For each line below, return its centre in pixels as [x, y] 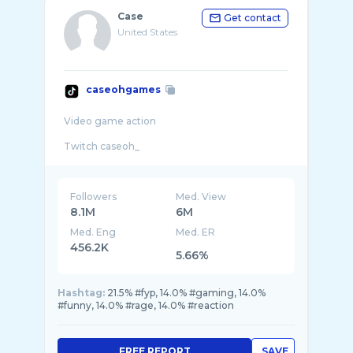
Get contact [253, 18]
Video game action [110, 121]
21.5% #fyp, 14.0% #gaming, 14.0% [186, 293]
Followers [93, 197]
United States [147, 32]
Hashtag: [81, 293]
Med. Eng [93, 232]
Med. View [201, 197]
